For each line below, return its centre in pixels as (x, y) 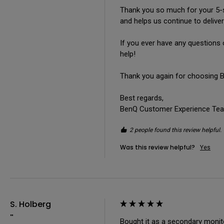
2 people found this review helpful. (175, 130)
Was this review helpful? (157, 147)
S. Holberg (30, 204)
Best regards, (142, 98)
